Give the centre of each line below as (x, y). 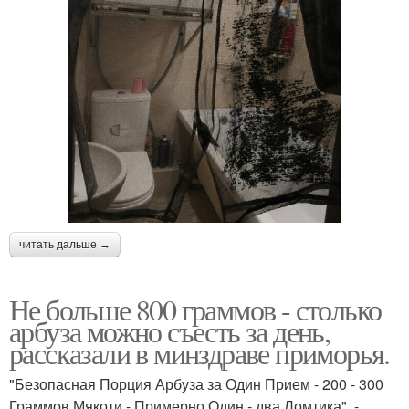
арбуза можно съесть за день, (170, 330)
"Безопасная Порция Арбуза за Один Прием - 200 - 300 (196, 383)
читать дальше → (65, 244)
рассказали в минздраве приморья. (199, 352)
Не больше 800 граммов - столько (195, 309)
